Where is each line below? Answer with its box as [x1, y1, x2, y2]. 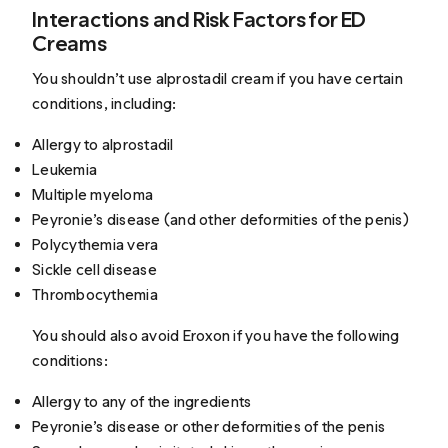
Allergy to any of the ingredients [32, 392, 252, 412]
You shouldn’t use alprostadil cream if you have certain [32, 69, 403, 89]
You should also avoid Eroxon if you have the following [32, 326, 400, 346]
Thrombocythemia [32, 285, 158, 305]
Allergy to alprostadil [32, 135, 174, 155]
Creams [32, 30, 111, 58]
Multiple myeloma [32, 185, 154, 205]
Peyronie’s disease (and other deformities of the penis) [32, 210, 409, 230]
